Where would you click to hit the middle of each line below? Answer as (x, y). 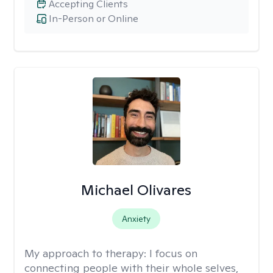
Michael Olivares (136, 190)
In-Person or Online (94, 19)
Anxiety (136, 219)
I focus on (173, 253)
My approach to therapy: (87, 253)
